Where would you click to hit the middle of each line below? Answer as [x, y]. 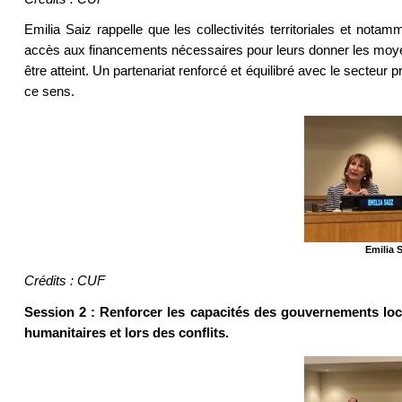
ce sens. [49, 92]
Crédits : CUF [64, 281]
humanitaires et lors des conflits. [126, 332]
